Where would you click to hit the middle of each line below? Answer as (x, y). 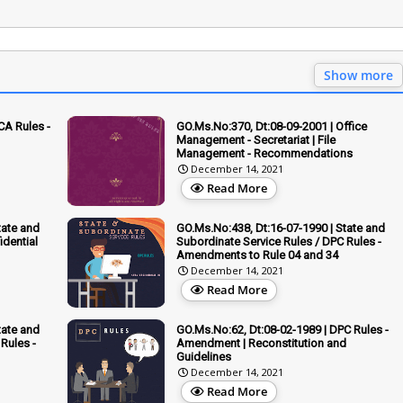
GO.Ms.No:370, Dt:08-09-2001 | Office (272, 126)
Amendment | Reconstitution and (261, 343)
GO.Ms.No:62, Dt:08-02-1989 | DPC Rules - (282, 329)
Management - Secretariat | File (256, 139)
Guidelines (204, 356)
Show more (358, 75)
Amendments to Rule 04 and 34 (257, 255)
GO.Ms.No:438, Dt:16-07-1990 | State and (281, 228)
